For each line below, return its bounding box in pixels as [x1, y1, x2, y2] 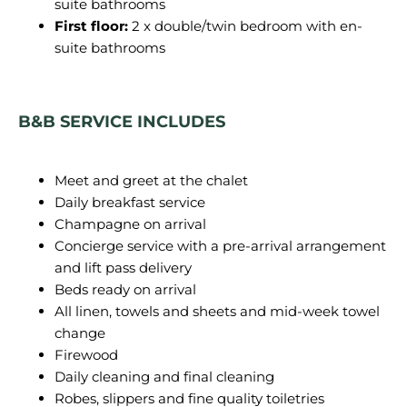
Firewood [55, 346, 118, 363]
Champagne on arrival [55, 215, 206, 233]
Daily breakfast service [55, 194, 205, 211]
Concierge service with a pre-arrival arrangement [55, 237, 386, 254]
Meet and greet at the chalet [55, 172, 248, 189]
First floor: [55, 17, 128, 35]
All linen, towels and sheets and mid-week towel [55, 303, 380, 320]
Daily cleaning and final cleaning [55, 368, 274, 385]
